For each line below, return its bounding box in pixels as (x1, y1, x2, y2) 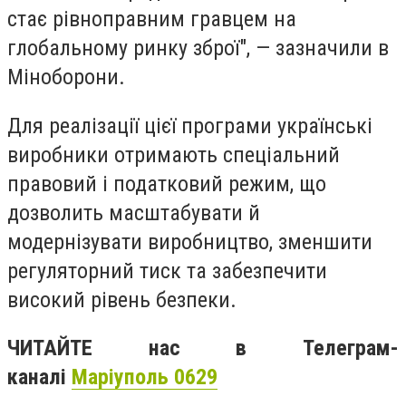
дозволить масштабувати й (7, 199, 260, 226)
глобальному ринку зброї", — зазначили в (7, 35, 389, 62)
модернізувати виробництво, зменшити (7, 228, 372, 255)
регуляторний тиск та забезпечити (7, 257, 327, 284)
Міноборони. (7, 64, 125, 91)
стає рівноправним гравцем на (7, 6, 296, 33)
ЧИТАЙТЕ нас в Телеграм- (7, 335, 399, 362)
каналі (7, 364, 72, 391)
